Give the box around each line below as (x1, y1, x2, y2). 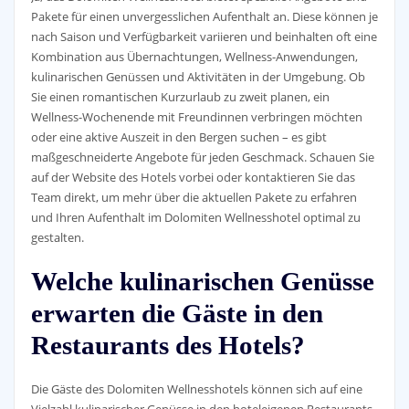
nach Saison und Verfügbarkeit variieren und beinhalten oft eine (30, 28, 377, 46)
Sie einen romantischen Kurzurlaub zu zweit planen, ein (30, 89, 330, 106)
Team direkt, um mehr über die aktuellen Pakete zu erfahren (30, 189, 357, 206)
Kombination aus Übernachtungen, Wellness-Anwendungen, (30, 48, 358, 66)
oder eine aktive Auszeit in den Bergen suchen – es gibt (30, 129, 327, 146)
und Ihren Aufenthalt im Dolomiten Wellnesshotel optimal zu (30, 209, 361, 226)
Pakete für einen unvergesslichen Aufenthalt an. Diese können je (30, 8, 378, 26)
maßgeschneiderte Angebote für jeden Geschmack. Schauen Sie (30, 149, 374, 166)
